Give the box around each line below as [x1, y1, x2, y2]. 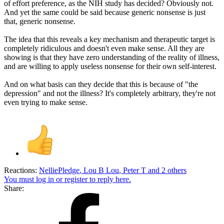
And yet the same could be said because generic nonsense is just [4, 7, 205, 16]
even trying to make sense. [4, 97, 87, 106]
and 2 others [146, 165, 186, 174]
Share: [4, 183, 24, 192]
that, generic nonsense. [4, 16, 75, 25]
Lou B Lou [83, 165, 119, 174]
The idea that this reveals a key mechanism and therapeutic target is [4, 34, 215, 43]
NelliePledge [39, 165, 79, 174]
